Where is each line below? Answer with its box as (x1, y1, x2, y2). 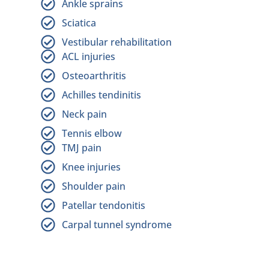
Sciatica (62, 16, 96, 30)
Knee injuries (62, 160, 121, 174)
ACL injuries (62, 50, 115, 64)
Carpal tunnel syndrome (62, 218, 172, 232)
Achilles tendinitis (62, 88, 141, 102)
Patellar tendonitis (62, 199, 145, 213)
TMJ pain (62, 141, 101, 155)
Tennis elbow (62, 127, 122, 141)
